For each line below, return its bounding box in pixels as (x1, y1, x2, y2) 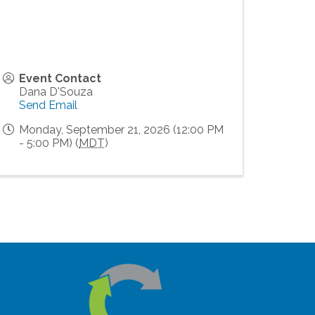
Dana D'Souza (19, 85, 93, 99)
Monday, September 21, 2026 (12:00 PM (19, 123, 224, 137)
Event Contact (19, 72, 101, 86)
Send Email (19, 98, 77, 112)
